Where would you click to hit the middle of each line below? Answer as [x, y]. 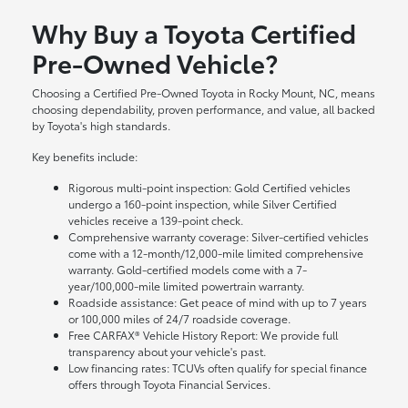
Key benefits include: [85, 157]
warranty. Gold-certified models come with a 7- [188, 270]
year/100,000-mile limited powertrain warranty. [187, 286]
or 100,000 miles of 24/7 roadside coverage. [180, 319]
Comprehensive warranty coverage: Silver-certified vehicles [219, 237]
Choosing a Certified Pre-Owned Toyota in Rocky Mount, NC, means [204, 93]
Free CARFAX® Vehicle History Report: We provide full [204, 335]
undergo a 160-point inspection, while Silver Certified [203, 204]
